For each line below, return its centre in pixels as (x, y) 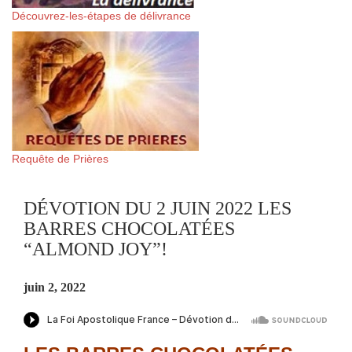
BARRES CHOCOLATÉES (129, 229)
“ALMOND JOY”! (95, 249)
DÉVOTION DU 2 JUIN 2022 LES (158, 208)
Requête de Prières (60, 159)
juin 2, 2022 (55, 287)
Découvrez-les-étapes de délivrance (101, 16)
